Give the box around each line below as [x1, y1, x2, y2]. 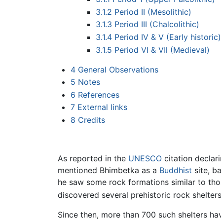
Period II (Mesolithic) [114, 6, 191, 17]
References [77, 89, 119, 100]
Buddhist [159, 165, 192, 175]
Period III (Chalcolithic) [114, 19, 199, 30]
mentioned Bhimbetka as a [58, 165, 159, 175]
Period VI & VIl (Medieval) [114, 44, 210, 55]
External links [77, 102, 127, 112]
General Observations [77, 64, 158, 74]
